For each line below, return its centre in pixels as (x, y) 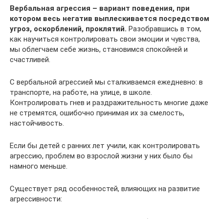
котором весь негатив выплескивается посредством (109, 19)
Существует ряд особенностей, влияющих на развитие (105, 189)
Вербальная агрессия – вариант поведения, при (100, 8)
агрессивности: (36, 199)
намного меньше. (39, 166)
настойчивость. (37, 123)
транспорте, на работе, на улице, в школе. (81, 92)
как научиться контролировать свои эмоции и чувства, (105, 39)
